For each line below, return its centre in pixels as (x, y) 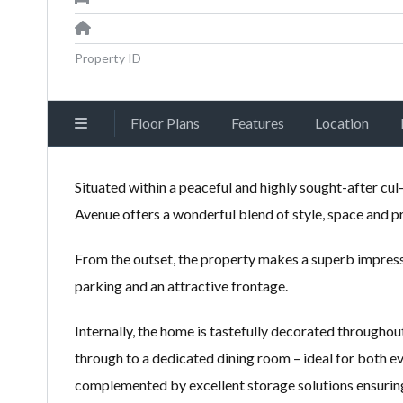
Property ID (108, 58)
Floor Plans (166, 123)
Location (342, 123)
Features (257, 123)
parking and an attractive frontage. (181, 286)
